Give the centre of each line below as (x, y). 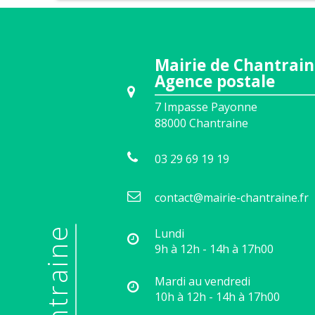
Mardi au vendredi (202, 282)
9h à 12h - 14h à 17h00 (214, 249)
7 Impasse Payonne (206, 107)
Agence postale (215, 82)
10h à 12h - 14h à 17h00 (217, 297)
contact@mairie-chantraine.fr (232, 198)
